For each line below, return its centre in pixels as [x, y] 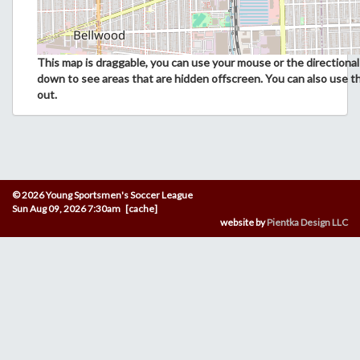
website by [243, 222]
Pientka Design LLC [307, 222]
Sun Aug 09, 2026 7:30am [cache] [85, 209]
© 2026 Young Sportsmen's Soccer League [102, 195]
